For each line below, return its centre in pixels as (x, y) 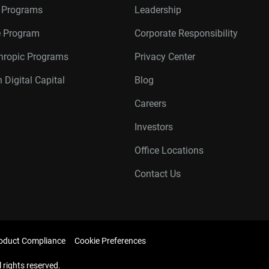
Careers (150, 104)
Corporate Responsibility (186, 33)
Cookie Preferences (110, 241)
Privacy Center (165, 57)
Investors (154, 127)
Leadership (158, 10)
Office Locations (169, 150)
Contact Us (158, 174)
